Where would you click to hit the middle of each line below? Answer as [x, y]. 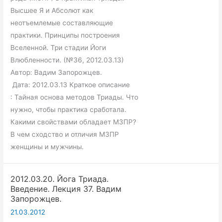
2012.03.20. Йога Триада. [60, 179]
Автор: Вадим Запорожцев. [56, 72]
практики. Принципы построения [65, 35]
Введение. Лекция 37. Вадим [66, 189]
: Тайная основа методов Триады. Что [75, 97]
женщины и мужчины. [47, 146]
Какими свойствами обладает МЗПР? [74, 122]
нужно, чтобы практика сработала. [69, 109]
